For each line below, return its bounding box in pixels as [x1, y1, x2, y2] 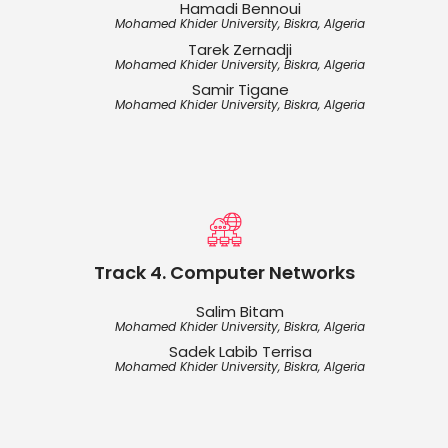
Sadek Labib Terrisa [168, 341, 312, 363]
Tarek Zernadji [188, 38, 292, 60]
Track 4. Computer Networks [93, 260, 355, 286]
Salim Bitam [196, 300, 284, 322]
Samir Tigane [191, 79, 289, 101]
